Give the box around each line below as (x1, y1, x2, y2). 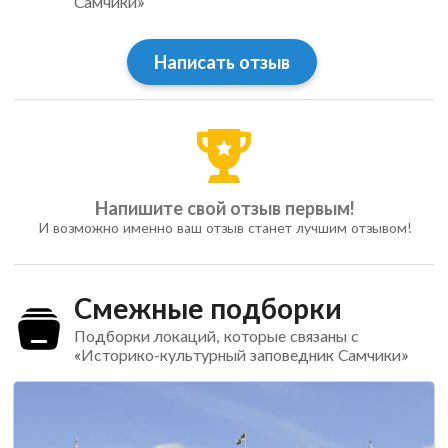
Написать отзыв (153, 51, 290, 74)
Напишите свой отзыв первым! (94, 197, 354, 220)
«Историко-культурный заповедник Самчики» (73, 345, 408, 365)
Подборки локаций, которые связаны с (73, 326, 359, 346)
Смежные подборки (73, 291, 342, 326)
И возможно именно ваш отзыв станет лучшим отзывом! (37, 219, 411, 237)
